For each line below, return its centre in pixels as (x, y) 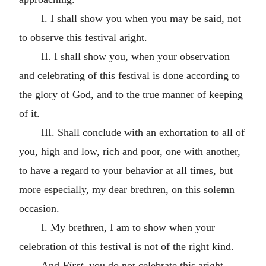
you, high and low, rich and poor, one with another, (130, 151)
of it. (29, 113)
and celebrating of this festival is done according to (129, 75)
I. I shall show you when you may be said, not (141, 18)
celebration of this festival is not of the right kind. (126, 246)
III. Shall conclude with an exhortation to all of (142, 132)
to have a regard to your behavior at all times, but (126, 170)
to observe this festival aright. (83, 37)
